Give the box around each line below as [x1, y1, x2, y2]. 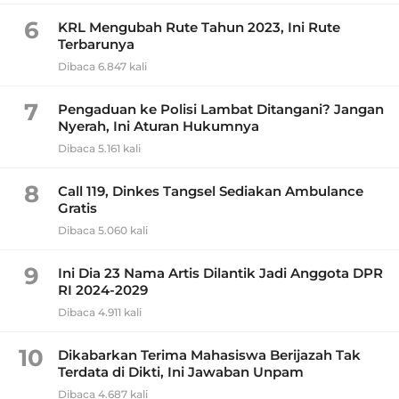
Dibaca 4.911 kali [58, 305, 142, 319]
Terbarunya [58, 35, 134, 53]
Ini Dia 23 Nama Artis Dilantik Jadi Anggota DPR [58, 264, 383, 281]
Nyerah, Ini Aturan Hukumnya [58, 117, 259, 134]
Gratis [58, 199, 97, 216]
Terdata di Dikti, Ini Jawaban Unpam [58, 362, 304, 380]
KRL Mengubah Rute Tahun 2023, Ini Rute [58, 18, 340, 36]
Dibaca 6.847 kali [58, 59, 147, 73]
